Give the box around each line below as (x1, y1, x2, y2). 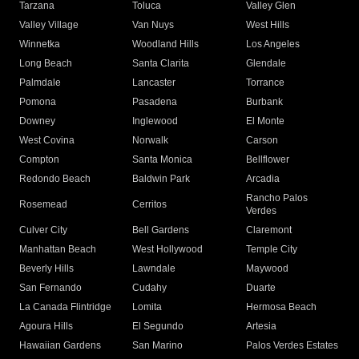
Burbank (245, 96, 283, 108)
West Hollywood (132, 244, 204, 256)
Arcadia (245, 173, 280, 185)
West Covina (19, 135, 75, 147)
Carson (245, 135, 278, 147)
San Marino (132, 340, 184, 352)
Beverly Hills (19, 263, 74, 275)
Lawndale (132, 263, 176, 275)
